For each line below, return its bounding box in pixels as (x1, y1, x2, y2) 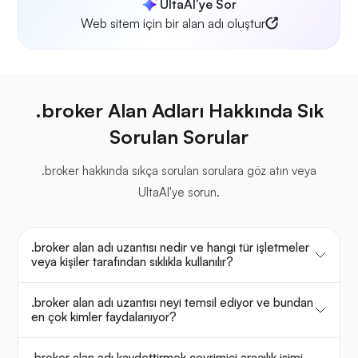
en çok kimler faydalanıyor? (31, 309, 177, 325)
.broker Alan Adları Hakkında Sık (34, 98, 324, 123)
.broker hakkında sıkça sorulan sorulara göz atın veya (42, 163, 316, 179)
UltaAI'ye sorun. (138, 185, 220, 201)
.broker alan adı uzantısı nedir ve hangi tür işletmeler (31, 240, 309, 256)
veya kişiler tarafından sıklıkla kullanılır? (31, 254, 233, 270)
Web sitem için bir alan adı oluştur (80, 15, 265, 32)
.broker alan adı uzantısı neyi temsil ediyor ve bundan (31, 295, 313, 311)
